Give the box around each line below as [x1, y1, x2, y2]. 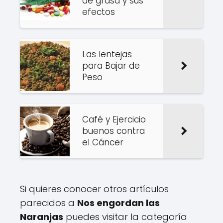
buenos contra [82, 125, 145, 137]
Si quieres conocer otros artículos [20, 183, 169, 196]
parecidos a [20, 197, 77, 210]
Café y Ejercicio [82, 113, 146, 126]
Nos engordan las [77, 197, 160, 210]
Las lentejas [82, 48, 132, 61]
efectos [82, 6, 115, 18]
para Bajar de [82, 60, 140, 72]
